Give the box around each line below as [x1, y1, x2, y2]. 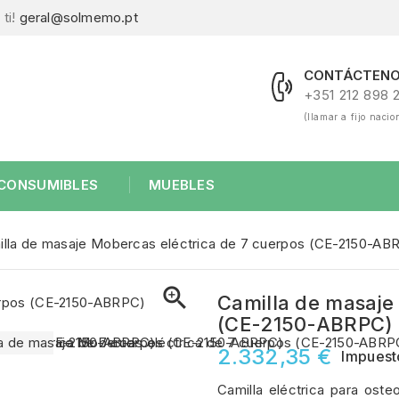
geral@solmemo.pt [19, 9, 138, 26]
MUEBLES [148, 176, 216, 194]
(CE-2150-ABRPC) [217, 313, 394, 337]
